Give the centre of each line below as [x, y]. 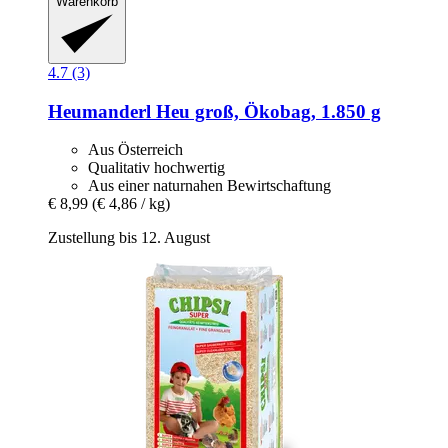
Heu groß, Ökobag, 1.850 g [266, 111]
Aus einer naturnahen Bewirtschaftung [209, 186]
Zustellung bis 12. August [129, 238]
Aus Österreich [135, 150]
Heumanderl [99, 111]
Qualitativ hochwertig [156, 168]
